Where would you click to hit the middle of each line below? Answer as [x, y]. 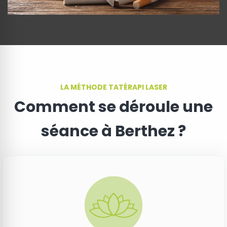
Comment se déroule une [113, 107]
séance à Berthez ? [113, 131]
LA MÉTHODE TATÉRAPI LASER [113, 87]
